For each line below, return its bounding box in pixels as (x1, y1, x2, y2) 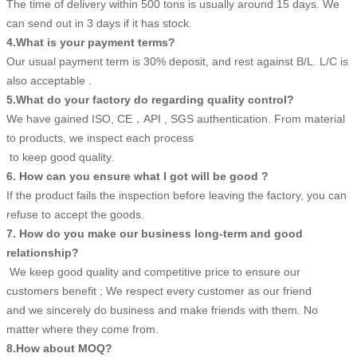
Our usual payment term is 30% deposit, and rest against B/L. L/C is (6, 54, 348, 68)
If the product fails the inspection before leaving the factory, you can (6, 188, 347, 202)
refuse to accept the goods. (6, 207, 151, 221)
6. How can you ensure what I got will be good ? (6, 169, 272, 182)
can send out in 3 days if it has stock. (6, 16, 192, 29)
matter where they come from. (6, 322, 165, 335)
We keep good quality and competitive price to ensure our (6, 265, 300, 278)
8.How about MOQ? (6, 341, 112, 355)
